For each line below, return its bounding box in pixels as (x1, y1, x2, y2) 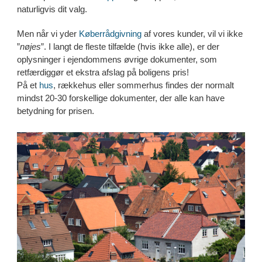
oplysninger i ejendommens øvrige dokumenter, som (16, 54, 217, 65)
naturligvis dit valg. (16, 4, 87, 15)
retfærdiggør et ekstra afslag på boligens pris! (16, 67, 189, 78)
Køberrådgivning (78, 29, 142, 39)
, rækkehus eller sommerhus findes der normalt (53, 80, 234, 91)
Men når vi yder (16, 29, 79, 39)
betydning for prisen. (16, 106, 94, 116)
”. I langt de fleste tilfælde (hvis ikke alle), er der (40, 42, 219, 52)
